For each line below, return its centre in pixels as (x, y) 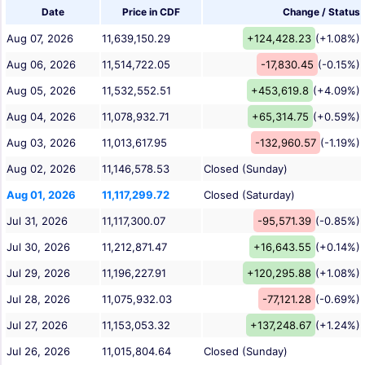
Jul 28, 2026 (38, 299)
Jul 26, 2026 (38, 352)
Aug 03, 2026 (41, 143)
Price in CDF (151, 12)
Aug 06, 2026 (41, 65)
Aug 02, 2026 (41, 169)
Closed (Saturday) (249, 195)
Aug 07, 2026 (40, 39)
